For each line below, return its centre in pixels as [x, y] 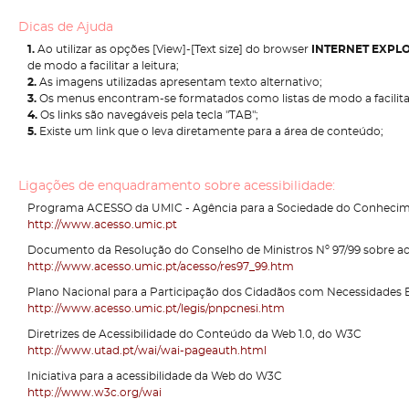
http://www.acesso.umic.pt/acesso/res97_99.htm [161, 267]
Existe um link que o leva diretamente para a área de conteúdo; [211, 131]
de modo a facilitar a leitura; [103, 66]
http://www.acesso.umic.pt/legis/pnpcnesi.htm [156, 309]
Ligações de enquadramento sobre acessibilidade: [177, 186]
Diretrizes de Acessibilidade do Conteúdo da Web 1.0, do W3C [194, 334]
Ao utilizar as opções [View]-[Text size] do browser [174, 49]
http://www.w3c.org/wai [94, 393]
